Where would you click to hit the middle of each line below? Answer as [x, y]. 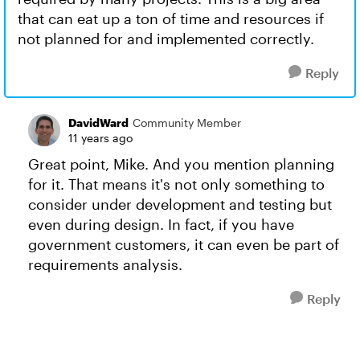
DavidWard [98, 123]
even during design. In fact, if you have [161, 224]
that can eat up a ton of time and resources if [171, 18]
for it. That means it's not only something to [176, 184]
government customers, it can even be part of [184, 244]
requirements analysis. [105, 264]
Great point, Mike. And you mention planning [181, 164]
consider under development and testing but [180, 204]
